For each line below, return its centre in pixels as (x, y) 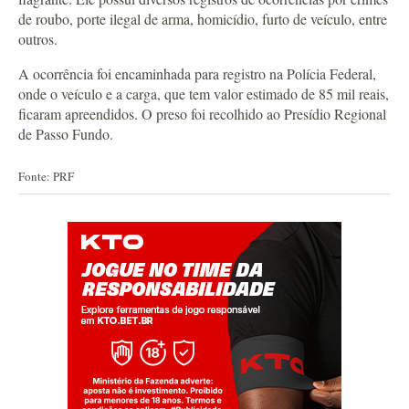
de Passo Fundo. (66, 134)
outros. (38, 39)
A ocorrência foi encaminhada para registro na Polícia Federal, (197, 73)
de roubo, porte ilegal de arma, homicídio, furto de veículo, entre (203, 19)
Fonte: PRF (46, 176)
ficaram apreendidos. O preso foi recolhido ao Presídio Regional (202, 114)
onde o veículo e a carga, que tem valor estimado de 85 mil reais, (204, 94)
